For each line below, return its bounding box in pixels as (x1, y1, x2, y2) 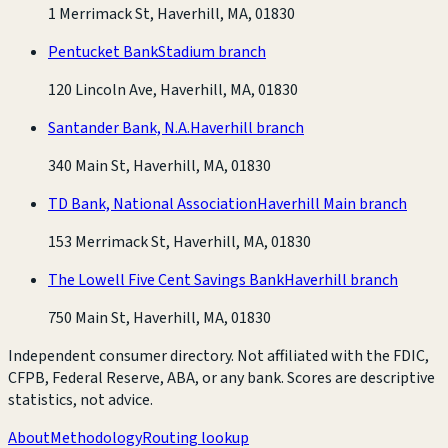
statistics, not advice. (8, 388, 153, 411)
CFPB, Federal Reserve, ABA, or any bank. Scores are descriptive (8, 366, 435, 389)
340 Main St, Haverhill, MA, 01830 (48, 154, 271, 177)
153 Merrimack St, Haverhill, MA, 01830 (48, 230, 311, 253)
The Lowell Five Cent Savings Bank (48, 268, 284, 291)
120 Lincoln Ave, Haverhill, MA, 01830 (48, 78, 298, 101)
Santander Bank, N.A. (48, 116, 190, 139)
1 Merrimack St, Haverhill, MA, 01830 (48, 2, 295, 25)
